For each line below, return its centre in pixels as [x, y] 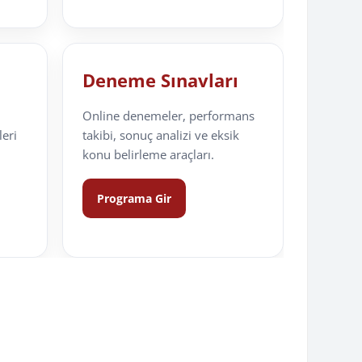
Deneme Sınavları [160, 80]
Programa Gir [134, 199]
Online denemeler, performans [168, 116]
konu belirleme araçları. [148, 155]
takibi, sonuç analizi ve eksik [160, 135]
